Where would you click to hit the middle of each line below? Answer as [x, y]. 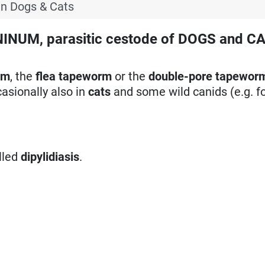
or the [130, 76]
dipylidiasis [50, 156]
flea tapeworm [74, 76]
